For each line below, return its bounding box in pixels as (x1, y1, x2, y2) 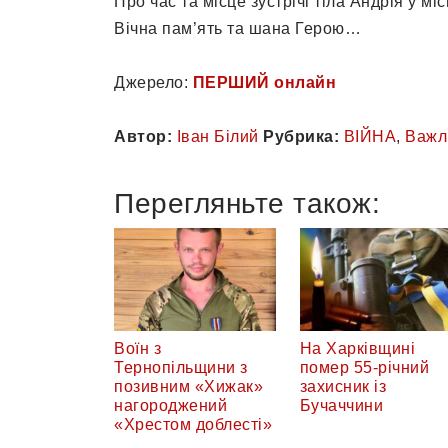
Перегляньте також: (114, 187, 380, 219)
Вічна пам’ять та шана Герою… (114, 19, 361, 37)
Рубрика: (263, 127, 339, 145)
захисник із (299, 378, 386, 396)
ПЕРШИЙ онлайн (192, 73, 336, 91)
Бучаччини (299, 397, 383, 415)
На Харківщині (299, 340, 415, 358)
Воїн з (114, 340, 161, 358)
